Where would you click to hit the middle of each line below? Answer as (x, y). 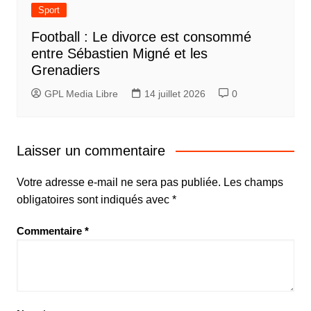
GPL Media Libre (81, 94)
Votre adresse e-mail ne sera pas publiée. (118, 183)
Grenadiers (65, 70)
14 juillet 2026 (175, 94)
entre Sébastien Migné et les (119, 54)
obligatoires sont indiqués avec (94, 200)
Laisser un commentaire (91, 151)
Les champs (253, 183)
